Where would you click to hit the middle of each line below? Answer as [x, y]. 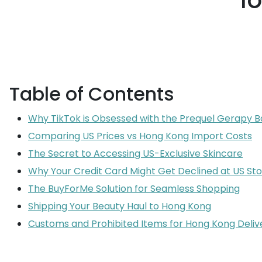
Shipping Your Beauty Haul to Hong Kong [120, 206]
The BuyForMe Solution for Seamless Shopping [134, 189]
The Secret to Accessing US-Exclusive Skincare [135, 154]
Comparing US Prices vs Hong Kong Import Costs [140, 136]
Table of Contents [92, 94]
